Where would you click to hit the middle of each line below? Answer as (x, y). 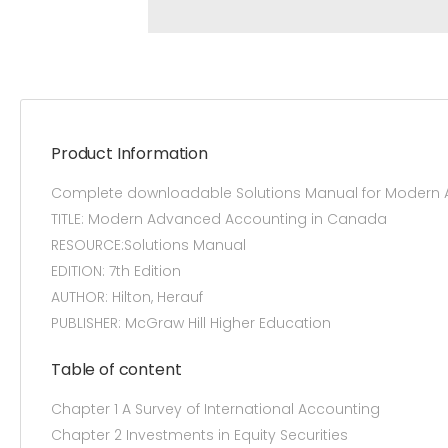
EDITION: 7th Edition (116, 271)
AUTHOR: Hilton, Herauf (127, 297)
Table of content (116, 370)
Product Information (129, 154)
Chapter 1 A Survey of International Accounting (215, 409)
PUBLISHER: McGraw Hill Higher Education (191, 323)
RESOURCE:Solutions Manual (148, 245)
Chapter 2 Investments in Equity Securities (199, 435)
